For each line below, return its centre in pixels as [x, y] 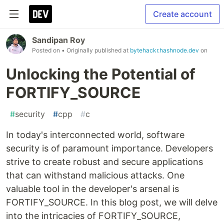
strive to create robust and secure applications [104, 162]
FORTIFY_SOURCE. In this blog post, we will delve [112, 202]
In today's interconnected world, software [95, 135]
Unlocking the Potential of [101, 74]
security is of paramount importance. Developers [109, 148]
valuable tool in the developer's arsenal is [92, 189]
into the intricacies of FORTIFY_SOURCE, [93, 216]
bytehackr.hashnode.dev [164, 50]
